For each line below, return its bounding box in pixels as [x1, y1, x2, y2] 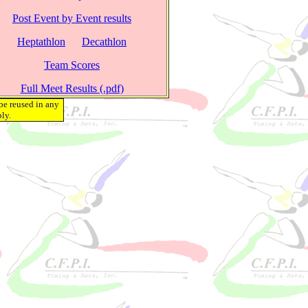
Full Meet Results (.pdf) [20, 82, 124, 94]
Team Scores [44, 59, 100, 71]
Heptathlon [17, 36, 65, 47]
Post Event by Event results [12, 12, 131, 24]
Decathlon [82, 36, 126, 47]
